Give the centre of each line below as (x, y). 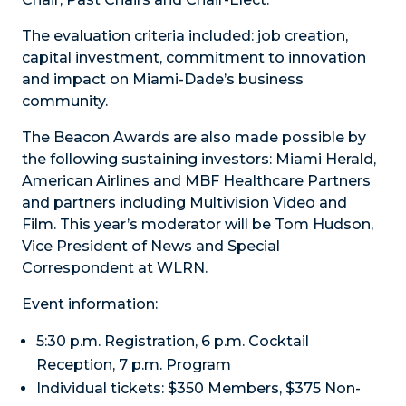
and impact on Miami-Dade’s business (163, 80)
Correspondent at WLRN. (115, 268)
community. (65, 101)
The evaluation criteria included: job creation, (185, 36)
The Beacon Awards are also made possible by (194, 138)
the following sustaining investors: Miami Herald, (199, 159)
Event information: (90, 304)
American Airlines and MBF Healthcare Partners (196, 181)
